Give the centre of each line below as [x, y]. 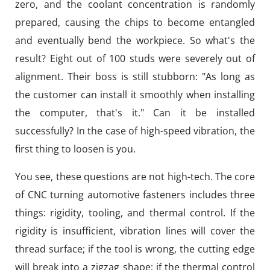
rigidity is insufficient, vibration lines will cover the [135, 231]
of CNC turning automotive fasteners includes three [135, 195]
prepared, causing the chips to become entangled [135, 22]
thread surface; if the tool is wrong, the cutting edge [135, 249]
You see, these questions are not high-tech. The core [135, 177]
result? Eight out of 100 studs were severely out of [135, 58]
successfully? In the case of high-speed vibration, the [135, 131]
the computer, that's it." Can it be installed [135, 113]
